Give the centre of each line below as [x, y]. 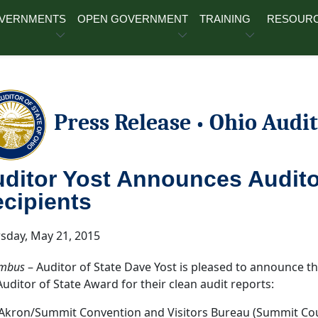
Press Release [125, 123]
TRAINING [225, 19]
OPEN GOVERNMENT [133, 19]
